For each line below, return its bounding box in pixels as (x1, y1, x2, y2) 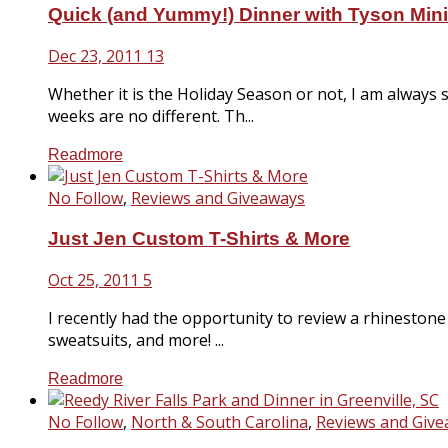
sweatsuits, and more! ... (48, 328, 224, 351)
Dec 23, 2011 (48, 45, 142, 68)
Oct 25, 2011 (48, 268, 139, 291)
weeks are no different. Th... (48, 105, 254, 128)
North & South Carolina (131, 410, 308, 433)
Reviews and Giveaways (131, 187, 305, 210)
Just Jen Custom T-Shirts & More (48, 227, 350, 249)
